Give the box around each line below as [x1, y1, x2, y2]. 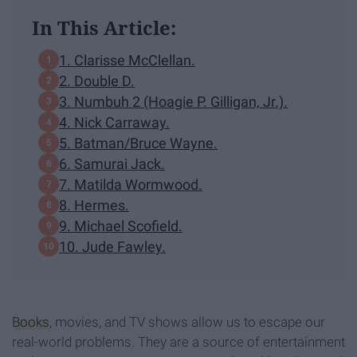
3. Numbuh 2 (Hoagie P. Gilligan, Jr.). [59, 92, 288, 110]
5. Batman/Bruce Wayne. [59, 134, 218, 151]
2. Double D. [59, 72, 135, 89]
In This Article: [32, 14, 176, 41]
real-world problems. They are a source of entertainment [12, 334, 345, 351]
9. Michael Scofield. [59, 217, 182, 234]
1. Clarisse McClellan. [59, 51, 195, 69]
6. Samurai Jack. [59, 155, 165, 172]
